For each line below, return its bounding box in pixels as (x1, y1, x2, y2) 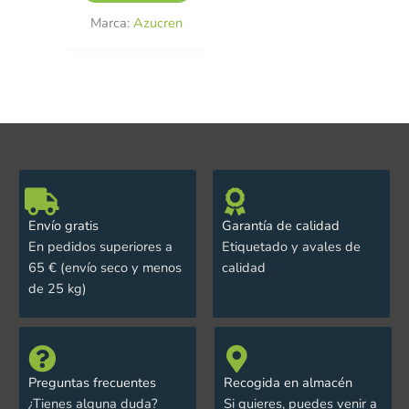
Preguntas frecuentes (27, 373, 156, 393)
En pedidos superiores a (27, 236, 173, 256)
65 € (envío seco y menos (27, 257, 182, 277)
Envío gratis (27, 215, 99, 235)
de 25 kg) (27, 278, 87, 298)
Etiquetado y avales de (221, 236, 361, 256)
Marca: (90, 14, 134, 33)
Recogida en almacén (223, 373, 352, 393)
